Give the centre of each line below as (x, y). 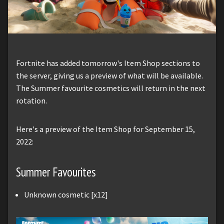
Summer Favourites (56, 172)
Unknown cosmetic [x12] (66, 194)
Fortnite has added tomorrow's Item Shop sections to (108, 63)
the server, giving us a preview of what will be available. (109, 75)
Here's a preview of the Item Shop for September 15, (105, 129)
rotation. (31, 100)
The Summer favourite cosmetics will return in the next (111, 88)
